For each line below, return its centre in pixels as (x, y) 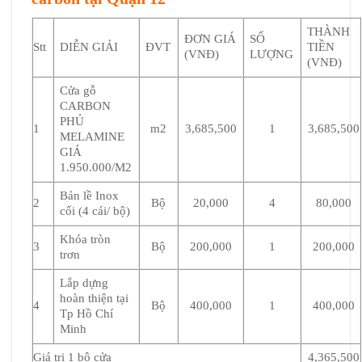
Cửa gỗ (78, 90)
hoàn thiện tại (95, 298)
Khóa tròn (86, 239)
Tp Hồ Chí (87, 313)
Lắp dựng (84, 282)
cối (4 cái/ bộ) (95, 210)
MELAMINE (93, 136)
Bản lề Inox (90, 195)
